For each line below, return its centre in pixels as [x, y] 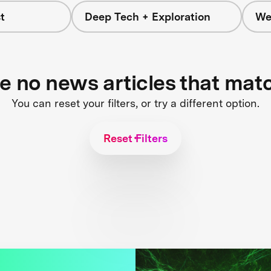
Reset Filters [135, 138]
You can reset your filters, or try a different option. [135, 103]
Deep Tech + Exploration [147, 17]
